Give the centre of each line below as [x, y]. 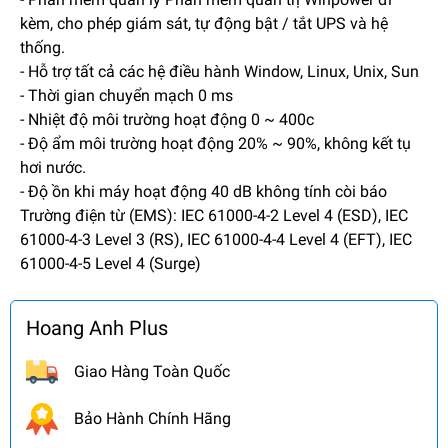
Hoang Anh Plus [97, 327]
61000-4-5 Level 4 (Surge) [110, 263]
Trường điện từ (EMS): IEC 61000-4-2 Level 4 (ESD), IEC [214, 215]
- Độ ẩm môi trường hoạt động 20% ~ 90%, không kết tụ [215, 143]
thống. [42, 47]
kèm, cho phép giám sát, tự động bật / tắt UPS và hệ [204, 23]
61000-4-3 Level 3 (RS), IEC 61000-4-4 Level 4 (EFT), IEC [216, 239]
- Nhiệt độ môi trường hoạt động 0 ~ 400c [167, 119]
